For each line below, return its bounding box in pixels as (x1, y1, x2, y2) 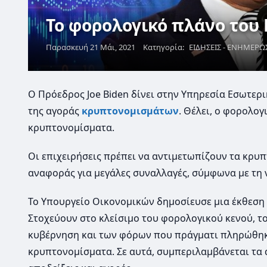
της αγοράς (28, 104, 82, 117)
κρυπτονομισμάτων (82, 104, 179, 117)
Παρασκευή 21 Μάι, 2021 (46, 41, 135, 52)
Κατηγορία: (143, 41, 186, 52)
